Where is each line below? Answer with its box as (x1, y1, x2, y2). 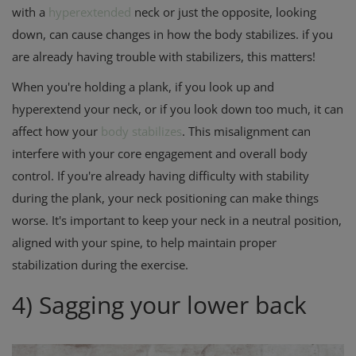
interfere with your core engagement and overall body (12, 145, 308, 161)
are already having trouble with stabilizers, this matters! (12, 48, 319, 64)
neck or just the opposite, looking (131, 3, 316, 20)
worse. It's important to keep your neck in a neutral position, (12, 211, 342, 228)
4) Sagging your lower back (12, 288, 307, 321)
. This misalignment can (182, 122, 311, 139)
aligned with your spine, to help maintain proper (12, 234, 277, 250)
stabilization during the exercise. (12, 256, 188, 273)
